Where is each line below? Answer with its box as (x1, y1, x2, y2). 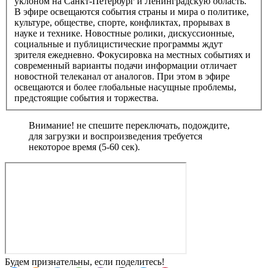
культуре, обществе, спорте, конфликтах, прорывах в (14, 17, 230, 28)
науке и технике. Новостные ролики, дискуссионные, (14, 28, 234, 39)
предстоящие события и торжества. (14, 93, 159, 103)
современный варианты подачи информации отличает (14, 60, 237, 71)
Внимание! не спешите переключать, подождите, (29, 120, 230, 131)
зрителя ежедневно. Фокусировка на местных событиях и (14, 50, 251, 60)
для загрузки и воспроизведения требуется (29, 131, 202, 142)
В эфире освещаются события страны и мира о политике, (14, 7, 249, 17)
